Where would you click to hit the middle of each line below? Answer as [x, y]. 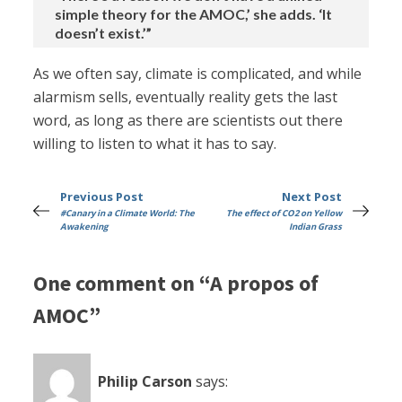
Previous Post [102, 197]
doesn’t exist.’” [104, 33]
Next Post [311, 197]
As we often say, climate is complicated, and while [198, 74]
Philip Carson [145, 382]
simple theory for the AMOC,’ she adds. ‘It [194, 14]
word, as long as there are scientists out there [188, 121]
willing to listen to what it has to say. [155, 144]
